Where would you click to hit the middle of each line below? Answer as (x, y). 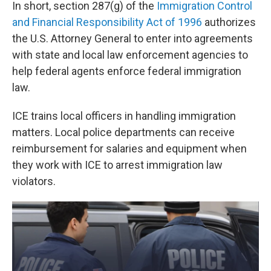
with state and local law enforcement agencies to (130, 55)
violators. (34, 181)
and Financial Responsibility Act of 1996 (107, 22)
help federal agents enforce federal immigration (127, 71)
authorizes (229, 22)
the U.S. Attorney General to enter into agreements (132, 39)
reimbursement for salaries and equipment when (129, 149)
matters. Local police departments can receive (123, 132)
